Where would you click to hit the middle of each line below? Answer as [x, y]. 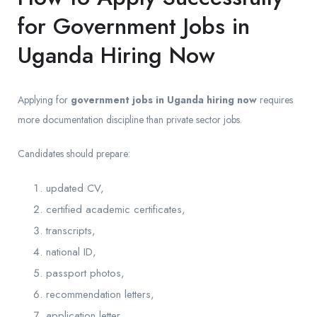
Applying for [44, 100]
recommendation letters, [100, 295]
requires [275, 100]
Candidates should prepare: [74, 154]
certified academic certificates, [116, 210]
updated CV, [75, 189]
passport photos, [85, 273]
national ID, [71, 252]
